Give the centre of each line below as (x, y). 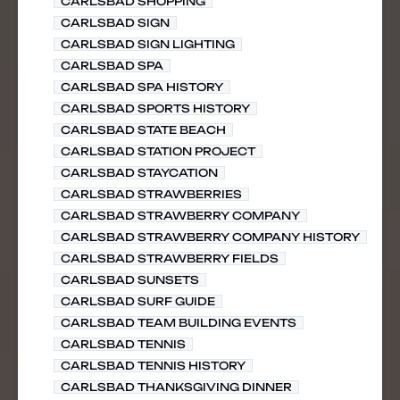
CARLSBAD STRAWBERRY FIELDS (170, 258)
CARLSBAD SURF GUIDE (138, 301)
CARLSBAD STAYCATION (139, 173)
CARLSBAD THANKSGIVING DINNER (176, 387)
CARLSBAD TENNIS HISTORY (153, 366)
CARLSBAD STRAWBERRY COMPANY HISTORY (210, 237)
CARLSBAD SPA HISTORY (142, 87)
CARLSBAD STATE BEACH (143, 130)
